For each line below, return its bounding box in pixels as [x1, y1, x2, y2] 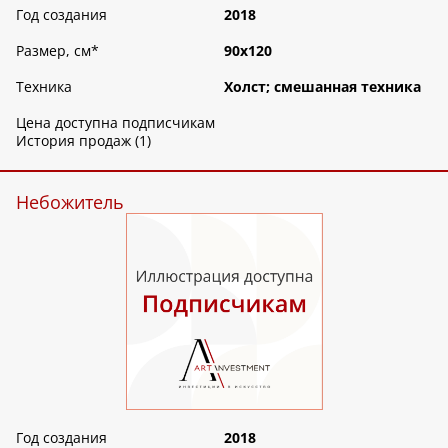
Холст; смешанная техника [224, 77, 421, 97]
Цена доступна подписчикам [16, 113, 215, 133]
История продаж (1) [16, 131, 151, 151]
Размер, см [16, 41, 91, 61]
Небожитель [16, 190, 124, 215]
